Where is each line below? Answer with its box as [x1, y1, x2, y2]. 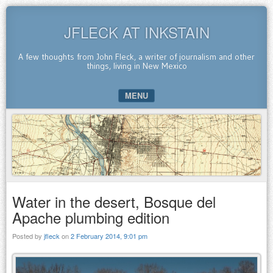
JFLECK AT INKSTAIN [63, 21, 210, 43]
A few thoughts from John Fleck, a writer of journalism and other [18, 51, 255, 62]
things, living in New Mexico [86, 60, 187, 71]
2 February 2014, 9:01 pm [71, 230, 147, 241]
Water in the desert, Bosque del [12, 190, 216, 212]
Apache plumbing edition [12, 206, 169, 228]
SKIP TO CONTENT [13, 110, 85, 122]
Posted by [12, 230, 44, 241]
